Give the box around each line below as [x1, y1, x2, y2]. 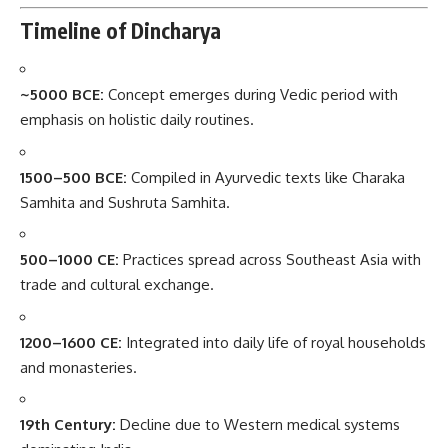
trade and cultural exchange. [20, 275, 214, 294]
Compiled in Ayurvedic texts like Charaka [127, 167, 405, 187]
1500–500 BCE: [20, 167, 127, 187]
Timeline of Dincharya [20, 16, 221, 44]
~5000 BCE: [20, 85, 104, 104]
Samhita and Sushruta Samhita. [20, 192, 230, 212]
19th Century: [20, 415, 116, 434]
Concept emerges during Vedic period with [104, 85, 398, 104]
